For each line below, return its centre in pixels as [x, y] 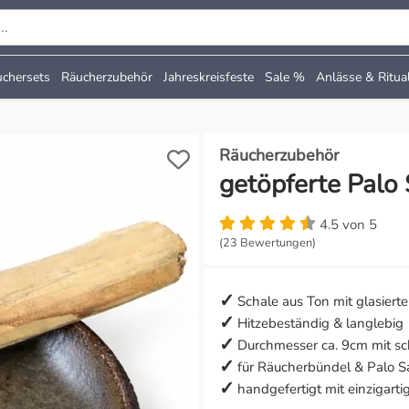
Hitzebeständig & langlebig [320, 323]
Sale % [285, 77]
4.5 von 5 [348, 224]
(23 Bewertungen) [267, 242]
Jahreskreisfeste [209, 77]
